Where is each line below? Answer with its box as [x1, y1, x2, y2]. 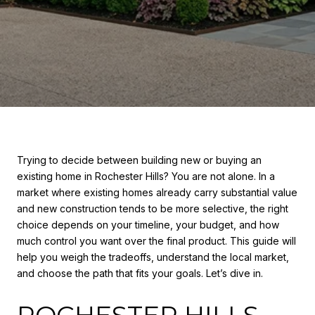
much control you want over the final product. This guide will [17, 235, 296, 247]
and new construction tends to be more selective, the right [17, 202, 288, 214]
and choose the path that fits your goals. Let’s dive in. [17, 267, 263, 279]
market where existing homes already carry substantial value [17, 186, 297, 198]
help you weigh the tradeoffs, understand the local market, [17, 251, 289, 263]
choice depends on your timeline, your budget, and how [17, 219, 279, 231]
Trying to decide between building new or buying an [17, 154, 262, 166]
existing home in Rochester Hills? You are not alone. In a [17, 170, 275, 182]
